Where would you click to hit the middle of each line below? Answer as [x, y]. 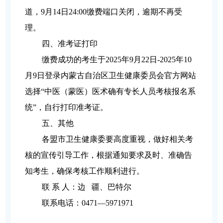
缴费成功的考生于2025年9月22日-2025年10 [117, 60]
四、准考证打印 [70, 44]
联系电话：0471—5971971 [88, 203]
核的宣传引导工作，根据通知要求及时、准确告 [109, 155]
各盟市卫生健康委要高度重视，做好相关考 [118, 139]
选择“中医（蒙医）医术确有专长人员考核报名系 [111, 92]
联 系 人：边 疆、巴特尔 [87, 187]
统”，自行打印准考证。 [67, 108]
